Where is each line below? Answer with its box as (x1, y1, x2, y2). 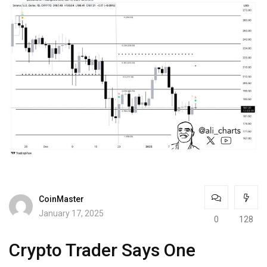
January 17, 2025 (39, 208, 104, 218)
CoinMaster (39, 194, 84, 204)
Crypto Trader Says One (9, 240, 195, 261)
